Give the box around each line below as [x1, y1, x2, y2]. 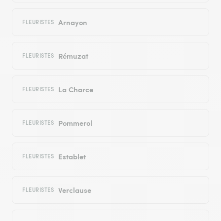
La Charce [58, 84, 93, 95]
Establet [58, 151, 86, 162]
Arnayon [58, 17, 87, 28]
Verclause [58, 184, 91, 195]
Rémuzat [58, 50, 88, 61]
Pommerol [58, 117, 92, 128]
